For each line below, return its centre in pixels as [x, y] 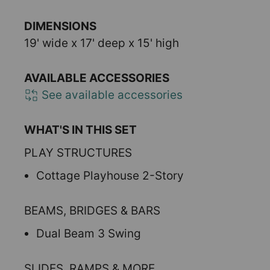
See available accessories [111, 95]
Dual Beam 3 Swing [89, 234]
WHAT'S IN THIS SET [80, 130]
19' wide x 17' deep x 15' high [102, 43]
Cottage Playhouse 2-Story [110, 176]
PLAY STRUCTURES [78, 153]
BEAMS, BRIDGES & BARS [92, 211]
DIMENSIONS [60, 26]
